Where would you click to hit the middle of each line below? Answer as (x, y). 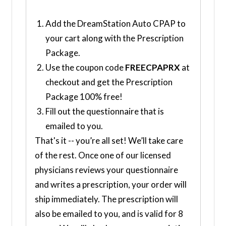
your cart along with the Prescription (114, 38)
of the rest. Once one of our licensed (103, 155)
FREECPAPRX (153, 67)
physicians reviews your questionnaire (106, 169)
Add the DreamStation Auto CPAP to (115, 23)
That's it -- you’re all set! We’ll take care (109, 140)
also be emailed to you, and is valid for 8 (109, 213)
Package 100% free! (84, 96)
